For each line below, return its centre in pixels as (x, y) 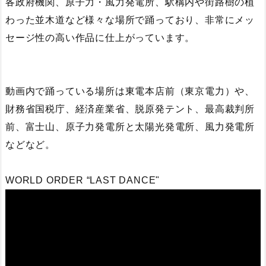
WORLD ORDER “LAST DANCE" (83, 180)
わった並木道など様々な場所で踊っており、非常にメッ (130, 20)
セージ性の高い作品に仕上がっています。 (100, 37)
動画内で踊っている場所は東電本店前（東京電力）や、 (130, 91)
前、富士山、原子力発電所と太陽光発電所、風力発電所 (130, 126)
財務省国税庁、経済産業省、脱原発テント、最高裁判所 (130, 109)
